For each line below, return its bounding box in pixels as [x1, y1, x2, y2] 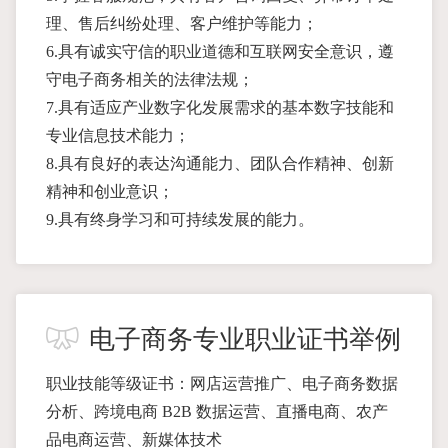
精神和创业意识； [46, 183, 174, 200]
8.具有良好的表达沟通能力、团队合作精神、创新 [46, 155, 394, 172]
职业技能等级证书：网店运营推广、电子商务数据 [46, 375, 398, 392]
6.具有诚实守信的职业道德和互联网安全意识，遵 [46, 43, 394, 60]
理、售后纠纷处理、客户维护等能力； [46, 15, 318, 32]
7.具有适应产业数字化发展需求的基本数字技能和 [46, 99, 394, 116]
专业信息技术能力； [46, 127, 190, 144]
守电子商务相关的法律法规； [46, 71, 254, 88]
